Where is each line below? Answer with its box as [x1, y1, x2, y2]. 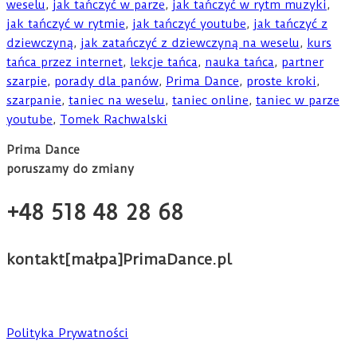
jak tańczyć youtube [132, 16, 246, 31]
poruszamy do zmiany [6, 161, 134, 176]
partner [281, 54, 324, 69]
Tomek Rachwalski [60, 112, 167, 127]
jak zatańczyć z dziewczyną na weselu [80, 35, 300, 50]
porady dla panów [54, 73, 159, 88]
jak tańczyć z [253, 16, 328, 31]
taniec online [172, 92, 249, 108]
